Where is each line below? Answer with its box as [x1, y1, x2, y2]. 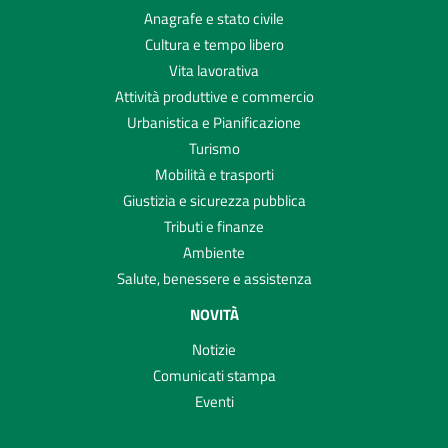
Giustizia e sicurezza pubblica [122, 189, 306, 213]
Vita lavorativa [169, 59, 259, 83]
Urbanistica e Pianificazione [127, 111, 301, 135]
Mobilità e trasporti [154, 163, 274, 187]
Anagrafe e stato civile [144, 7, 284, 31]
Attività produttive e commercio [114, 85, 314, 109]
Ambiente [183, 241, 245, 265]
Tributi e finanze [164, 215, 264, 239]
